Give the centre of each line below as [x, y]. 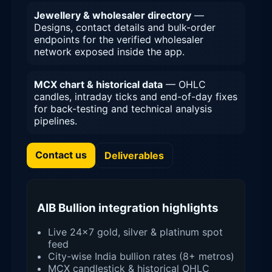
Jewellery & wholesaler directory [113, 15]
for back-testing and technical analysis [123, 108]
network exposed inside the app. [109, 51]
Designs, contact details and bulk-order [125, 27]
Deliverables [134, 155]
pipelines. [56, 121]
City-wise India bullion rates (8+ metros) [141, 257]
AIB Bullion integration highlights [128, 208]
